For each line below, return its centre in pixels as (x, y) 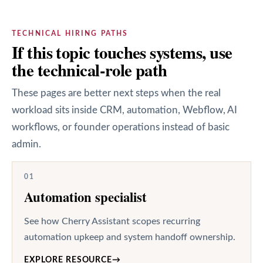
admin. (26, 144)
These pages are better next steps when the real (116, 93)
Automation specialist (85, 197)
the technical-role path (90, 70)
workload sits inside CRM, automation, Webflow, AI (124, 110)
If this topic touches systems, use (122, 52)
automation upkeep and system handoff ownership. (130, 237)
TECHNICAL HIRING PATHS (70, 33)
